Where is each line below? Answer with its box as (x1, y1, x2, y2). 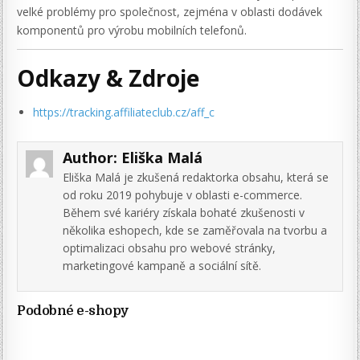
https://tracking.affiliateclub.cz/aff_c (33, 104, 215, 120)
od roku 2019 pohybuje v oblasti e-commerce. (63, 186, 303, 202)
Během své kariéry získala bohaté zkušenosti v (63, 204, 305, 220)
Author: (63, 147, 122, 167)
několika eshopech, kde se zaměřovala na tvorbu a (63, 222, 328, 238)
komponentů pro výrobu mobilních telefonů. (17, 22, 247, 38)
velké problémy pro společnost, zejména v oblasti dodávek (17, 3, 323, 19)
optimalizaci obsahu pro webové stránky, (63, 239, 276, 256)
